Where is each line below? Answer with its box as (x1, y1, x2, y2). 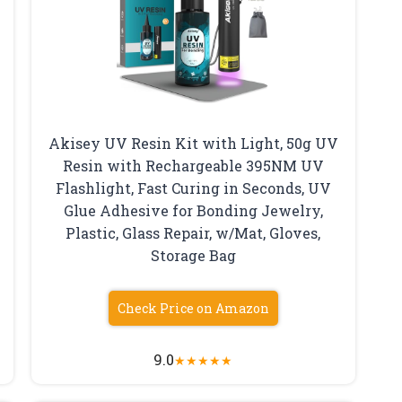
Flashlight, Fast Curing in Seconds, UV (55, 179, 331, 198)
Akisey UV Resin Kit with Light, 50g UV (48, 134, 338, 153)
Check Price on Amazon (117, 300, 269, 318)
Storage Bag (150, 246, 236, 266)
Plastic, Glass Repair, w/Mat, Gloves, (66, 223, 321, 243)
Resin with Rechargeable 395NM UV (62, 156, 324, 176)
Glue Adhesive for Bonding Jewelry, (63, 201, 323, 221)
